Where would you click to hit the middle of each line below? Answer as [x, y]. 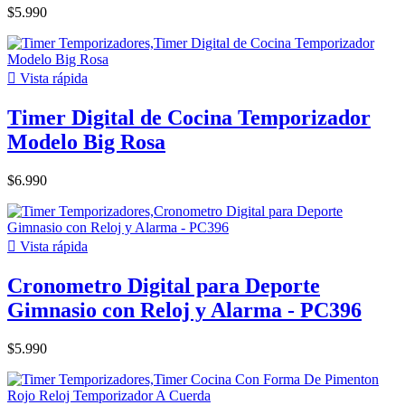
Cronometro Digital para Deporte [164, 285]
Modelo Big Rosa [86, 142]
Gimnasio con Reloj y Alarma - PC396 [184, 310]
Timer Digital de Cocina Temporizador [189, 118]
